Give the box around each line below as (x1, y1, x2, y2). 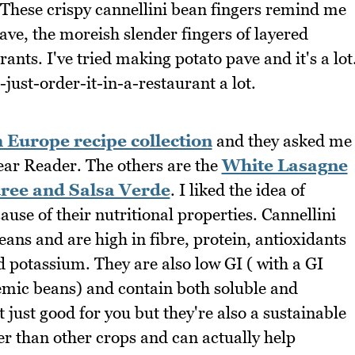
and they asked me (212, 130, 352, 151)
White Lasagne (221, 155, 348, 175)
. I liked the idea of (170, 179, 305, 200)
